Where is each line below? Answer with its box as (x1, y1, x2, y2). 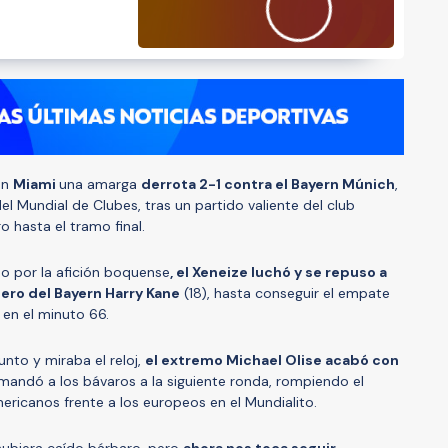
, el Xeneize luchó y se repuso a (170, 262, 387, 281)
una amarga (59, 174, 141, 193)
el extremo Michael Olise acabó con (145, 350, 399, 369)
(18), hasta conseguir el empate (180, 283, 390, 302)
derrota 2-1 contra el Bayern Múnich (141, 174, 395, 193)
